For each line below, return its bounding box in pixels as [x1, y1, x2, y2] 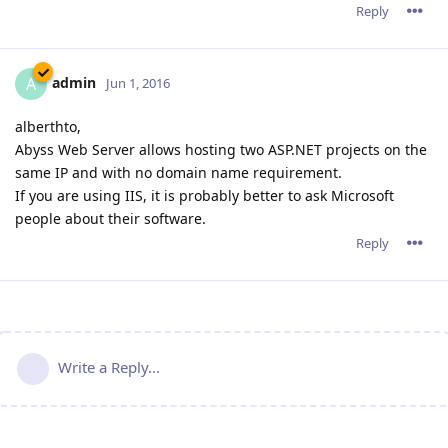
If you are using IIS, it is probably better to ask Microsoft [15, 185, 394, 205]
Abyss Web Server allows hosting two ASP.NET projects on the [15, 139, 427, 159]
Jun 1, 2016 [106, 73, 170, 92]
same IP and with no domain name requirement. [15, 162, 342, 182]
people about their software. [15, 208, 206, 228]
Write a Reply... [58, 356, 160, 377]
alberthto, [15, 116, 81, 136]
